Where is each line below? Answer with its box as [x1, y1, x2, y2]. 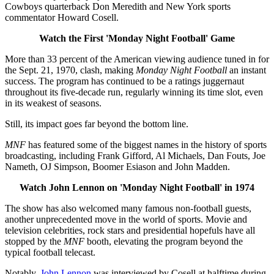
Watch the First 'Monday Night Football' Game [39, 33, 235, 44]
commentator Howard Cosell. [5, 12, 119, 23]
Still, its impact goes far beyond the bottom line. [5, 119, 188, 130]
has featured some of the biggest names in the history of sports [26, 139, 267, 150]
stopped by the [5, 236, 64, 247]
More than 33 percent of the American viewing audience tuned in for [5, 54, 269, 65]
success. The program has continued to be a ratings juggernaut [5, 76, 244, 87]
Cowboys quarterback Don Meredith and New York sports [5, 1, 231, 12]
